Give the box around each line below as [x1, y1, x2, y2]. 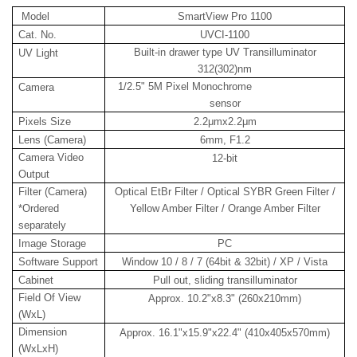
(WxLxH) [18, 343, 59, 355]
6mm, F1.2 [199, 134, 250, 146]
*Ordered [18, 202, 60, 214]
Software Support [18, 256, 99, 268]
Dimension [18, 326, 68, 338]
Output [18, 168, 50, 180]
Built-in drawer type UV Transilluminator [133, 46, 316, 58]
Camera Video [18, 151, 84, 163]
